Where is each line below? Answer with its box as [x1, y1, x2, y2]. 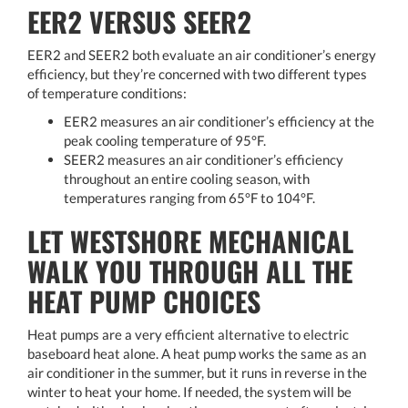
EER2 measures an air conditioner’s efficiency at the [64, 112, 374, 129]
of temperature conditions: [27, 84, 187, 101]
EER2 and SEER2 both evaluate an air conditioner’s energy [27, 46, 376, 63]
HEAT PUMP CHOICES [27, 280, 260, 321]
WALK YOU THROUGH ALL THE [27, 250, 352, 291]
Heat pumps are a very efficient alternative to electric [27, 325, 349, 342]
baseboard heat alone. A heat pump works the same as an [27, 344, 366, 362]
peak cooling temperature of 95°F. [64, 131, 266, 148]
